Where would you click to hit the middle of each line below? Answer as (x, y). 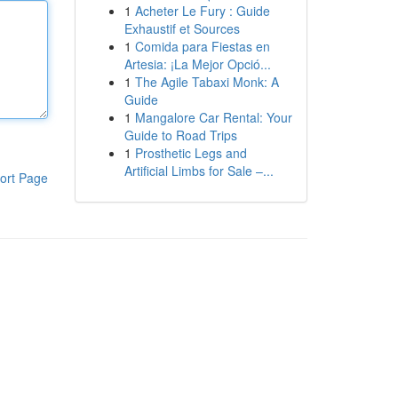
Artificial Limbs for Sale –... (199, 171)
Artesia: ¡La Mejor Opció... (197, 64)
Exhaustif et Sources (182, 28)
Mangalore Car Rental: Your (213, 117)
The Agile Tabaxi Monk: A (207, 82)
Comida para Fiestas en (202, 46)
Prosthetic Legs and (191, 153)
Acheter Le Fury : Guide (202, 11)
